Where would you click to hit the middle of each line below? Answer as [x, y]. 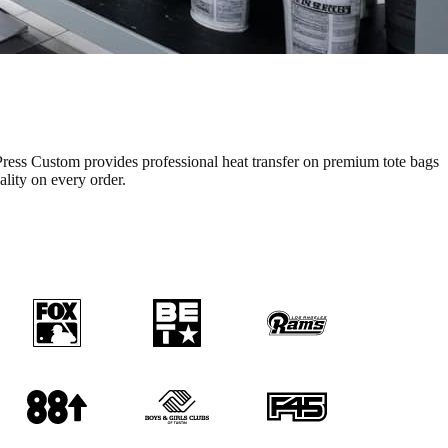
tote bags [411, 161]
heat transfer [260, 161]
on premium [341, 161]
